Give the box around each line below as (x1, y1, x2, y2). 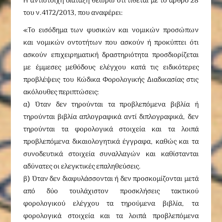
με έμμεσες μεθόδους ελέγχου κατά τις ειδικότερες (23, 62, 199, 73)
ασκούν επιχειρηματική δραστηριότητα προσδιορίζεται (23, 50, 199, 61)
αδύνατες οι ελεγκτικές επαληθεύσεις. (23, 161, 141, 172)
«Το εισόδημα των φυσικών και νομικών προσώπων (23, 25, 199, 36)
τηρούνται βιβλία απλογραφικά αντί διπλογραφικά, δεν (23, 111, 199, 123)
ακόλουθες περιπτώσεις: (23, 87, 100, 98)
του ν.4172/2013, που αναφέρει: (23, 7, 123, 19)
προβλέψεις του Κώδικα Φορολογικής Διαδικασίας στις (23, 74, 199, 86)
